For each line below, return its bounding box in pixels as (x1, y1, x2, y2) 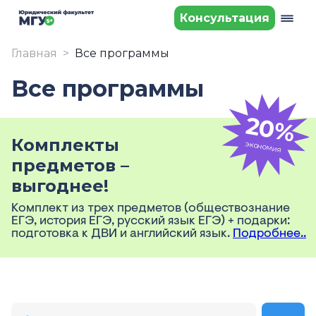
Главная (11, 47, 57, 60)
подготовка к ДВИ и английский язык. (11, 227, 233, 241)
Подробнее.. (233, 227, 306, 241)
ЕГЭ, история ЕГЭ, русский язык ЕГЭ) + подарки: (11, 214, 290, 228)
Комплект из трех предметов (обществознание (11, 202, 290, 215)
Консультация (180, 11, 269, 25)
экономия (243, 138, 283, 154)
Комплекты (11, 134, 119, 155)
